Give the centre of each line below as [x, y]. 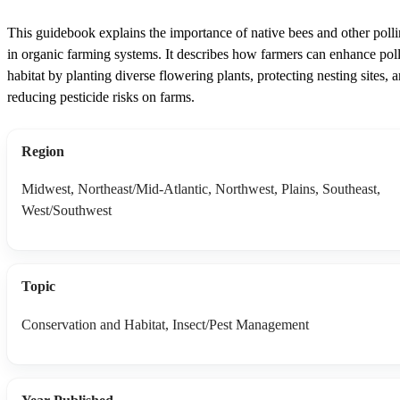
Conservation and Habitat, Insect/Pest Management [165, 324]
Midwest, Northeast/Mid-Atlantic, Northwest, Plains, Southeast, [201, 189]
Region [43, 152]
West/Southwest [67, 211]
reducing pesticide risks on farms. [101, 97]
